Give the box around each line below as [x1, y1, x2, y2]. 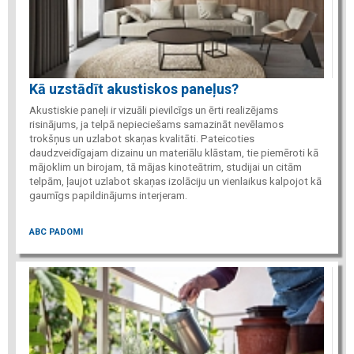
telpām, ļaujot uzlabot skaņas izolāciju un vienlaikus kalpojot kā [29, 175, 322, 187]
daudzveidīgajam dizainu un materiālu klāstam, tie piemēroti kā [29, 146, 318, 159]
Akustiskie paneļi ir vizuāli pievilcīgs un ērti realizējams [29, 104, 278, 116]
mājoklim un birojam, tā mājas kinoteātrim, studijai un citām [29, 160, 302, 173]
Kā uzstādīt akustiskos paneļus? [29, 80, 239, 97]
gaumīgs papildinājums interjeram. [29, 189, 190, 201]
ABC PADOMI [29, 227, 83, 238]
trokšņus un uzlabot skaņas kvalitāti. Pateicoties [29, 132, 254, 145]
